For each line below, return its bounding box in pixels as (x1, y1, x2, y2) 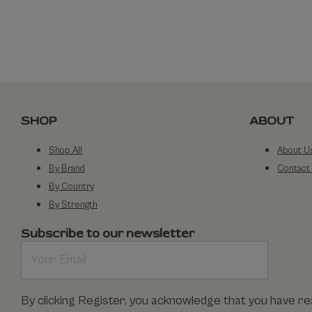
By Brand (48, 163, 85, 174)
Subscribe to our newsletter (20, 225, 194, 242)
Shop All (48, 145, 82, 156)
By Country (48, 181, 94, 192)
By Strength (48, 199, 97, 210)
